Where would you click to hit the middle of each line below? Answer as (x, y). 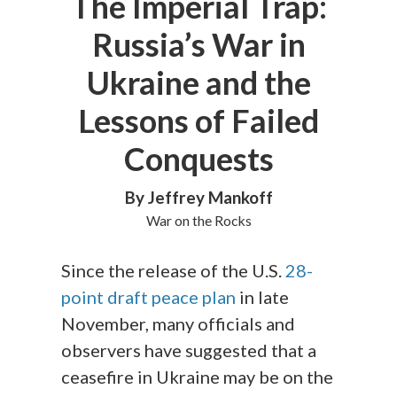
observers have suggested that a (189, 350)
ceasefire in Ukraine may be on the (198, 376)
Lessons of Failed (198, 120)
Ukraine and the (198, 82)
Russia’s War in (198, 44)
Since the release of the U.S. (174, 270)
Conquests (198, 158)
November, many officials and (179, 323)
